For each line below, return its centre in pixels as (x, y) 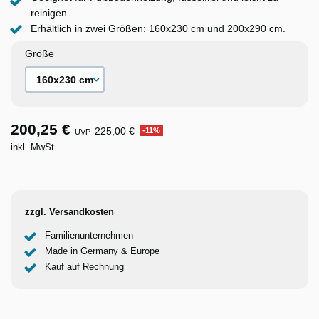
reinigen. (50, 13)
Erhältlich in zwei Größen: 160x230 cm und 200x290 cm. (158, 29)
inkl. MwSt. (34, 147)
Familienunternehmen (89, 236)
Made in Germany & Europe (102, 252)
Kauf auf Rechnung (84, 267)
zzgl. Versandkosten (69, 212)
